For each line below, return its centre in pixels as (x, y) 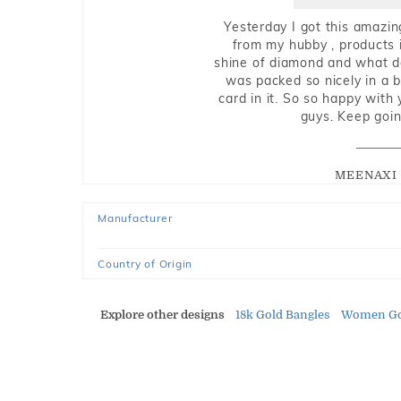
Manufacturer (135, 218)
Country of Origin (145, 264)
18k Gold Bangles (283, 315)
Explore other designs (162, 315)
